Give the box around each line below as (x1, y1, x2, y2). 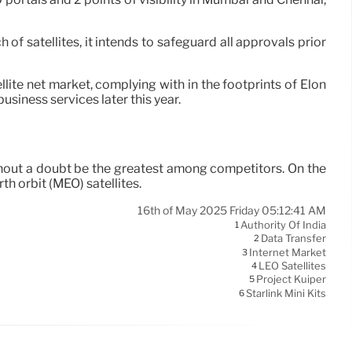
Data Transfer (261, 232, 326, 245)
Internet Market (249, 245, 326, 258)
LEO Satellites (258, 259, 326, 273)
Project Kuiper (256, 273, 326, 286)
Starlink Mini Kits (246, 287, 326, 300)
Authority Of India (240, 218, 326, 232)
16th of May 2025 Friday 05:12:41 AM (137, 203, 326, 218)
